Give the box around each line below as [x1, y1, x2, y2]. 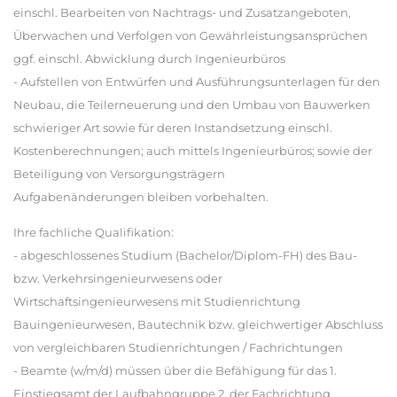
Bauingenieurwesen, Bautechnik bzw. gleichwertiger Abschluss [13, 317, 383, 331]
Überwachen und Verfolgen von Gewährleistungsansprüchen [13, 28, 368, 43]
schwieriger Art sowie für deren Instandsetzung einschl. [13, 121, 332, 135]
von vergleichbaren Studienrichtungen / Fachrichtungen [13, 340, 343, 354]
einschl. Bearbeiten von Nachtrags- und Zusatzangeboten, [13, 5, 351, 19]
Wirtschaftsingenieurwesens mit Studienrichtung [13, 294, 300, 308]
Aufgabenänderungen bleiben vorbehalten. [13, 190, 269, 204]
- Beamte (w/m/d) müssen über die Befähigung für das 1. [13, 363, 337, 378]
